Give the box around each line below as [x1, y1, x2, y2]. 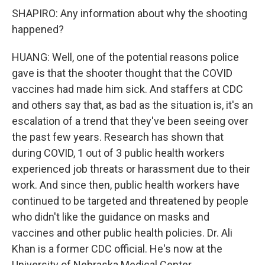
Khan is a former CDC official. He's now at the [12, 243, 222, 255]
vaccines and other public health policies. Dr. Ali [12, 227, 232, 239]
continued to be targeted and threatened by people [12, 195, 248, 207]
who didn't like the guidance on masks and [12, 211, 209, 223]
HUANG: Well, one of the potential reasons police [12, 51, 239, 63]
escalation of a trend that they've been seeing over [12, 115, 248, 127]
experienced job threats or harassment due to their [12, 163, 250, 175]
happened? [12, 23, 64, 35]
